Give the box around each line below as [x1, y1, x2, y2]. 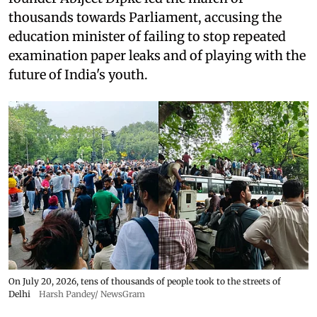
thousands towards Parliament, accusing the [8, 8, 282, 25]
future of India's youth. [8, 66, 148, 83]
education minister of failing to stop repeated [8, 28, 286, 45]
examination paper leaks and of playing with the [8, 47, 306, 64]
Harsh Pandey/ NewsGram [39, 288, 145, 299]
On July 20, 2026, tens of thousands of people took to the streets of [8, 275, 281, 287]
